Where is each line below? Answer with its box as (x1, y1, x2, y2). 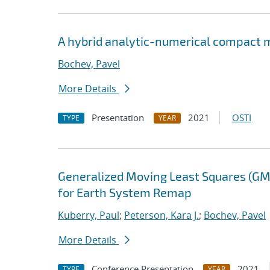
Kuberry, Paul (58, 209, 119, 222)
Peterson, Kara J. (124, 209, 199, 222)
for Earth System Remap (58, 185, 192, 199)
